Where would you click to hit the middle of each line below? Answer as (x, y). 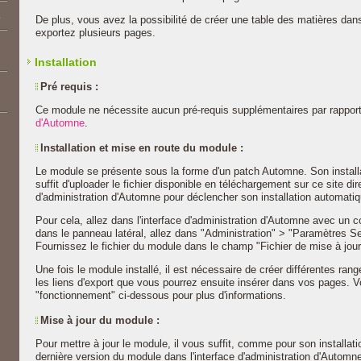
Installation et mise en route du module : (142, 148)
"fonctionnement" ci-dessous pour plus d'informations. (161, 295)
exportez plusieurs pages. (95, 33)
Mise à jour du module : (100, 320)
